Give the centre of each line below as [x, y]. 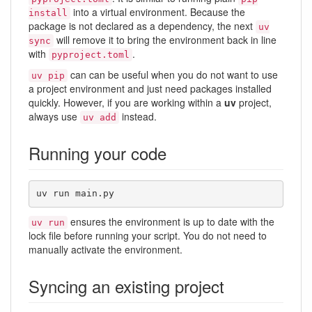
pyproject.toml [91, 54]
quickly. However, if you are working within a [126, 102]
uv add [100, 117]
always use [54, 116]
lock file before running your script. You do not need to [148, 235]
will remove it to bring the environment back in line [165, 39]
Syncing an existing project [126, 286]
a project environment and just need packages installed [150, 88]
